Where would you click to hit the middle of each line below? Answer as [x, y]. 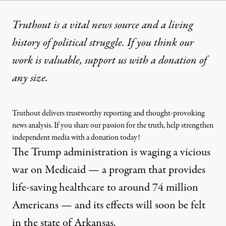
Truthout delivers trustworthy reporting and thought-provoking [108, 113]
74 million [175, 187]
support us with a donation [141, 60]
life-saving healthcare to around [82, 187]
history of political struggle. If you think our [103, 43]
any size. [30, 78]
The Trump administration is [76, 152]
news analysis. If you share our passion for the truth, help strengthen [113, 125]
